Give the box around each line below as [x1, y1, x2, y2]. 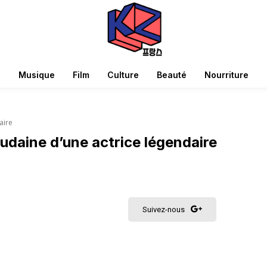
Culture [107, 70, 139, 80]
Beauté [157, 70, 187, 80]
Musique [18, 70, 55, 80]
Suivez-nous [142, 205, 185, 215]
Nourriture [204, 70, 249, 80]
